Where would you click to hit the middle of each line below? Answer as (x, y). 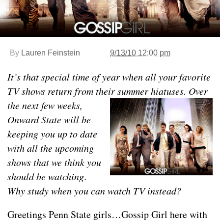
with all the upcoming (51, 148)
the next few (31, 105)
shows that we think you (54, 162)
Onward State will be (49, 119)
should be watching (46, 176)
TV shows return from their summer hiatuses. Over (108, 91)
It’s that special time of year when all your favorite (109, 77)
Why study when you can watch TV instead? (94, 191)
